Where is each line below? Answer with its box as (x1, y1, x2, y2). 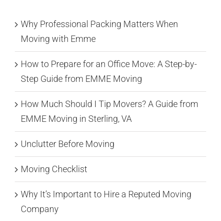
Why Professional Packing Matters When (21, 18, 178, 29)
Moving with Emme (21, 33, 96, 44)
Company (21, 203, 59, 214)
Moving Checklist (21, 163, 87, 174)
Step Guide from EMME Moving (21, 73, 142, 84)
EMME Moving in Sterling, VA (21, 113, 132, 124)
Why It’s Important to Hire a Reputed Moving (21, 188, 191, 199)
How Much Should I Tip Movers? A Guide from (21, 98, 198, 109)
